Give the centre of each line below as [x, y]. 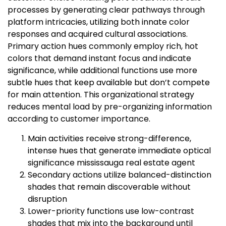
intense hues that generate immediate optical [119, 151]
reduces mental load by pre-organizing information [110, 107]
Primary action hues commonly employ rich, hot [103, 46]
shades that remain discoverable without [109, 187]
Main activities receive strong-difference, [109, 139]
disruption [47, 199]
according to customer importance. [79, 119]
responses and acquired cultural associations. [98, 34]
